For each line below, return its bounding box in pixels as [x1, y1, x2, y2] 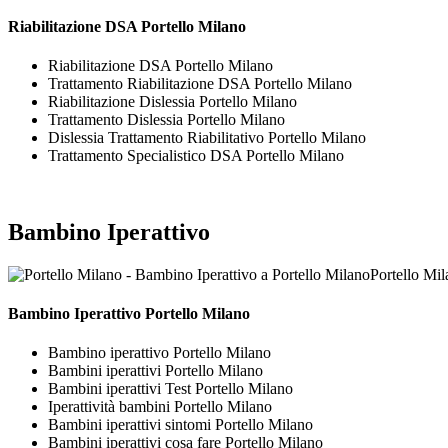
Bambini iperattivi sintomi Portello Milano [48, 416, 313, 434]
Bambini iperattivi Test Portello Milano [48, 380, 293, 398]
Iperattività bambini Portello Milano [48, 398, 272, 416]
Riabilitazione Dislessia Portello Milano [48, 92, 297, 110]
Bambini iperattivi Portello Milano [48, 362, 263, 380]
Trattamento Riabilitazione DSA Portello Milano [48, 74, 352, 92]
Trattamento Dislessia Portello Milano [48, 110, 285, 128]
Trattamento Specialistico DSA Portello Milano [48, 146, 344, 164]
